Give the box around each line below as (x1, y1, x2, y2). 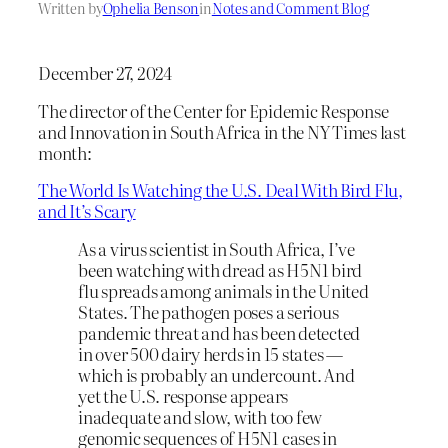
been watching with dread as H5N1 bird (78, 257, 363, 283)
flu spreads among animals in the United (78, 278, 369, 304)
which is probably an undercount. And (78, 362, 355, 388)
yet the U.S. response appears (78, 383, 289, 409)
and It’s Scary (38, 198, 136, 224)
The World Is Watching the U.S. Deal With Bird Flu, (38, 177, 404, 203)
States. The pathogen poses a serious (78, 299, 339, 325)
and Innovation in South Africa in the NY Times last (38, 118, 406, 144)
